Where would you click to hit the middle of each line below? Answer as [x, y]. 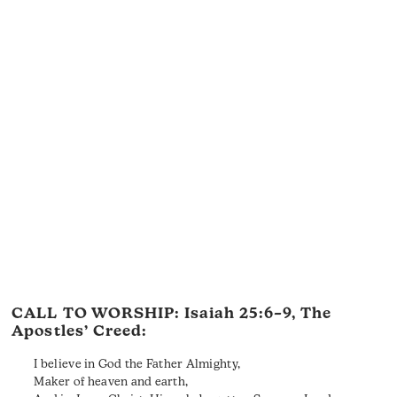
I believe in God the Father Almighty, [137, 364]
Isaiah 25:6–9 [238, 314]
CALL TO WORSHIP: [98, 314]
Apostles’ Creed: [79, 331]
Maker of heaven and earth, [111, 382]
